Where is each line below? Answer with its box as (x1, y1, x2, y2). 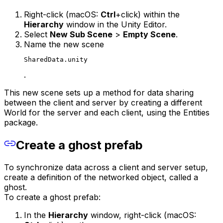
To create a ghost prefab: (4, 192, 101, 202)
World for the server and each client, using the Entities (4, 108, 210, 117)
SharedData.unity (24, 56, 88, 63)
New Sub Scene (50, 29, 112, 39)
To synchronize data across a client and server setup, (4, 162, 208, 172)
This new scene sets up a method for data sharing (4, 88, 194, 98)
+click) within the (115, 9, 180, 19)
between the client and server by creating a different (4, 98, 202, 108)
